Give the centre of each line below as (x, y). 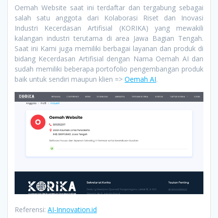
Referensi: (31, 210)
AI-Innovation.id (72, 210)
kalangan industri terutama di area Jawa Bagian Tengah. (109, 38)
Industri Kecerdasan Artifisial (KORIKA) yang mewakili (109, 28)
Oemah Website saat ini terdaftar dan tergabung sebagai (109, 8)
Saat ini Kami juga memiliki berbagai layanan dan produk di (109, 49)
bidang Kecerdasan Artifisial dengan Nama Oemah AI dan (109, 59)
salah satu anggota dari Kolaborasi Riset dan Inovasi (109, 18)
